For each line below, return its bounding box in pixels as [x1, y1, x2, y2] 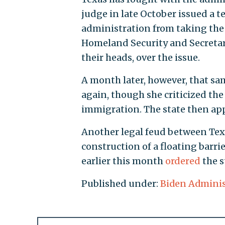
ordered [165, 155, 200, 167]
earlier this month [81, 155, 165, 167]
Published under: [81, 177, 160, 189]
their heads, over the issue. [81, 51, 200, 63]
